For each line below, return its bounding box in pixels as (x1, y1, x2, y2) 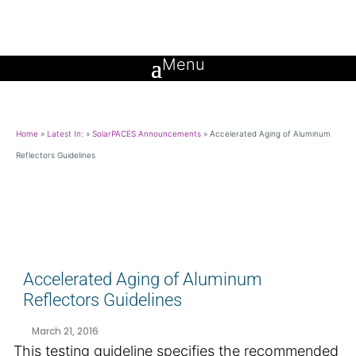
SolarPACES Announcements (92, 129, 201, 138)
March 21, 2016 (32, 324, 99, 338)
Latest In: (47, 129, 83, 138)
